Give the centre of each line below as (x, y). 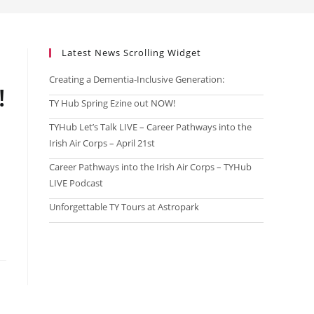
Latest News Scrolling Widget (131, 53)
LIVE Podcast (76, 183)
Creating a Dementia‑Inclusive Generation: (137, 79)
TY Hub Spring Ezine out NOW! (112, 103)
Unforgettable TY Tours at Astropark (124, 207)
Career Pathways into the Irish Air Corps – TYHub (150, 167)
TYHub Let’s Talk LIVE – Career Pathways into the (150, 127)
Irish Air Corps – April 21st (102, 143)
